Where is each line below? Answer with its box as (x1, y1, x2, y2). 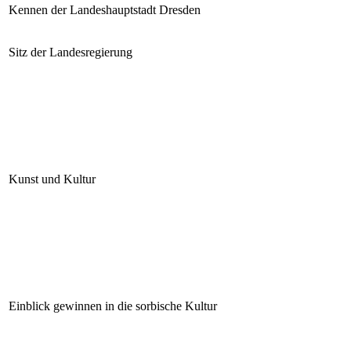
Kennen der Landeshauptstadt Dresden (9, 2, 201, 16)
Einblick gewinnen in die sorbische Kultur (9, 299, 217, 313)
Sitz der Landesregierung (9, 45, 132, 59)
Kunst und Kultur (9, 172, 96, 186)
